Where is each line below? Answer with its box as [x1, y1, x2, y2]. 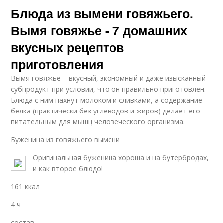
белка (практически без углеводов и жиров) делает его [11, 106, 201, 115]
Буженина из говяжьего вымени [11, 135, 120, 144]
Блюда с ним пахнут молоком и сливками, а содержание [11, 95, 203, 105]
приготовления [11, 55, 104, 73]
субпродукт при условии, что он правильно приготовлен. [11, 84, 206, 94]
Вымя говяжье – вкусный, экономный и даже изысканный [11, 73, 206, 83]
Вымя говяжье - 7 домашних [11, 21, 188, 39]
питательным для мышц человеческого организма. [11, 117, 185, 126]
